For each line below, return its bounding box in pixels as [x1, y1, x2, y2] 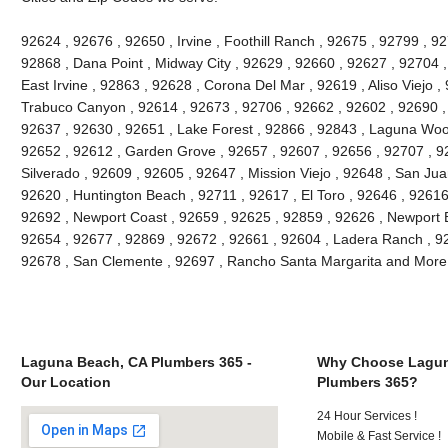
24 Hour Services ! [317, 408, 418, 423]
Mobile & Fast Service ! [317, 428, 442, 443]
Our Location [20, 373, 111, 390]
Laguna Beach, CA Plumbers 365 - [20, 353, 252, 370]
